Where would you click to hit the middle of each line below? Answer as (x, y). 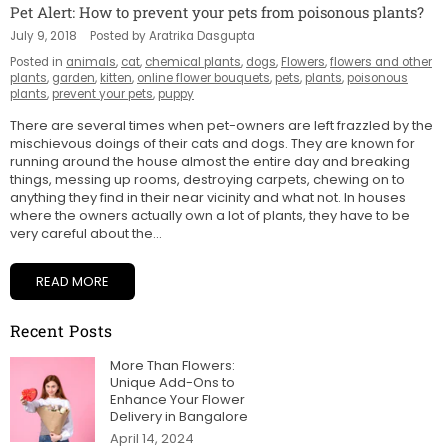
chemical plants (193, 61)
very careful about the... (86, 233)
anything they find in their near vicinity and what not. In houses (208, 197)
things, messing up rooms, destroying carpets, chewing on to (207, 179)
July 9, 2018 (43, 35)
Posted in (36, 61)
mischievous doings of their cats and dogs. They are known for (212, 143)
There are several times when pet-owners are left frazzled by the (221, 125)
